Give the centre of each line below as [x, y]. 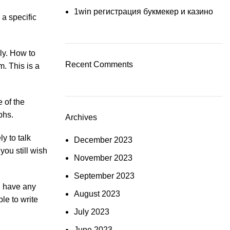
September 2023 [104, 176]
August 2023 [97, 194]
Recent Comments [99, 64]
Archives [81, 117]
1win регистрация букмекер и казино [143, 12]
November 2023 [103, 158]
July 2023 [92, 212]
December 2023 [103, 140]
